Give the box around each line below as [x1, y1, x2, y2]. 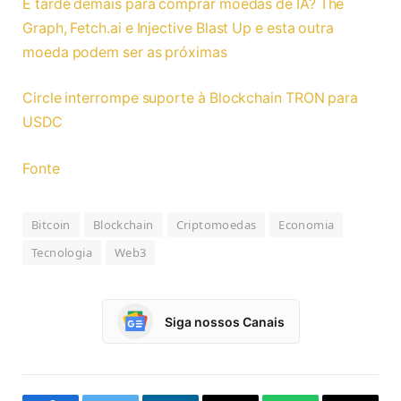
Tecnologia [31, 244, 92, 261]
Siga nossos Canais [164, 313, 285, 329]
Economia [278, 217, 335, 234]
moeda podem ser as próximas [22, 43, 227, 61]
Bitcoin [31, 217, 71, 234]
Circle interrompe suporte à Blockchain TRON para [22, 90, 359, 107]
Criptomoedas [175, 217, 257, 234]
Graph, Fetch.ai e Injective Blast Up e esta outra [22, 19, 335, 37]
